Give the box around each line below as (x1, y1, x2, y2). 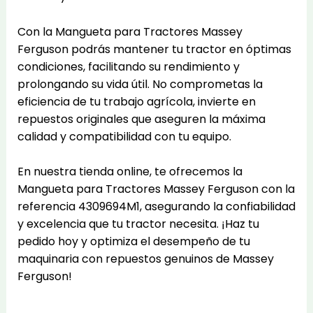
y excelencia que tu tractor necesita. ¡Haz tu (17, 216, 259, 233)
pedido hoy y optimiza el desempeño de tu (17, 233, 250, 250)
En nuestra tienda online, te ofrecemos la (17, 163, 242, 180)
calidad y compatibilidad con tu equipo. (17, 128, 231, 145)
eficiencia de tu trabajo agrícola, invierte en (17, 93, 256, 110)
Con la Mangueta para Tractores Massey (17, 23, 242, 40)
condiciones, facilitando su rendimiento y (17, 58, 240, 75)
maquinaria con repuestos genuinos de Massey (17, 251, 274, 268)
